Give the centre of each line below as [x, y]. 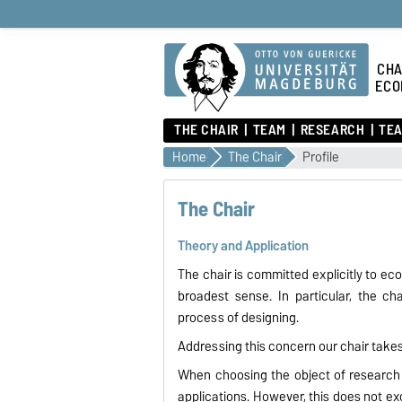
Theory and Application [244, 245]
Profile [321, 157]
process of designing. [239, 317]
